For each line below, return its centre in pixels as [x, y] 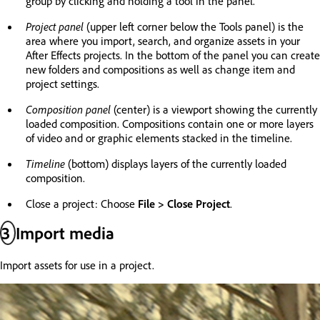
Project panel [55, 27]
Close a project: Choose [82, 204]
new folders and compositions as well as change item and [160, 70]
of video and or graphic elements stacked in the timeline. [159, 138]
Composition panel [68, 110]
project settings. [62, 84]
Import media [65, 233]
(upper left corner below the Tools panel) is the [194, 27]
